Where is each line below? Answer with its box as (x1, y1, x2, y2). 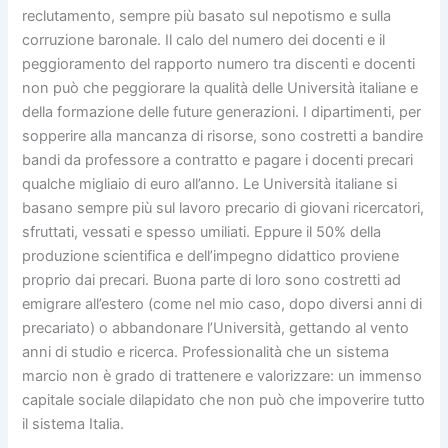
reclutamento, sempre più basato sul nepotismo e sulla (22, 6, 392, 25)
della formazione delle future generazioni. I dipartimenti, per (22, 102, 422, 121)
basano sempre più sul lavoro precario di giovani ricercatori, (22, 198, 425, 217)
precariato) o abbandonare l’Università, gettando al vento (22, 318, 410, 337)
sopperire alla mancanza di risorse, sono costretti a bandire (22, 126, 424, 145)
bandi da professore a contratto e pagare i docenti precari (22, 150, 414, 169)
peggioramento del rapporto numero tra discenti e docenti (22, 54, 416, 73)
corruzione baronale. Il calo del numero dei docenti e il (22, 30, 386, 49)
